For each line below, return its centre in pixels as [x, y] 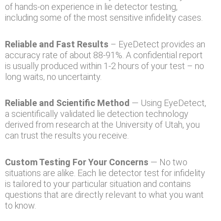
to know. [20, 205]
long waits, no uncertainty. [53, 76]
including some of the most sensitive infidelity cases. [104, 18]
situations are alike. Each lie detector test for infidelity [105, 173]
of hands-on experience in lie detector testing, [91, 7]
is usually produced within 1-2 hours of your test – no [105, 66]
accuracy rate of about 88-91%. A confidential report [104, 55]
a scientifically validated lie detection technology [97, 114]
